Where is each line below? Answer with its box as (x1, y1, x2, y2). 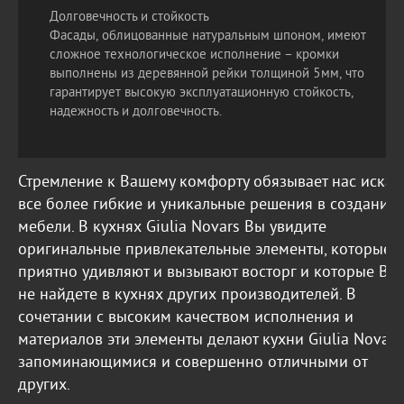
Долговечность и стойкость (50, 9, 209, 26)
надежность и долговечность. (50, 104, 222, 121)
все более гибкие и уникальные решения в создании (18, 195, 398, 216)
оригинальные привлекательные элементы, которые (18, 240, 391, 261)
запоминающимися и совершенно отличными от (18, 353, 367, 373)
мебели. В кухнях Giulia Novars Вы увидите (18, 217, 326, 238)
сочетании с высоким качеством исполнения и (18, 308, 353, 328)
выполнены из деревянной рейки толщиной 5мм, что (50, 66, 364, 83)
